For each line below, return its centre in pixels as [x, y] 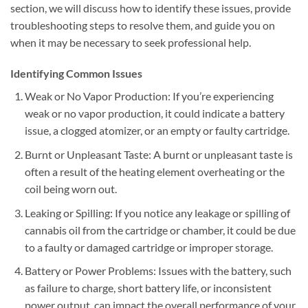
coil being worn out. [70, 189]
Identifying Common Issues [76, 74]
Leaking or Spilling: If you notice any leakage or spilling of [157, 212]
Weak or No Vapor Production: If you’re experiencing [149, 96]
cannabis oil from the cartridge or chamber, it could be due [160, 230]
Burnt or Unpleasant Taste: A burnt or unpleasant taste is [158, 155]
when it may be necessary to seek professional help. [131, 42]
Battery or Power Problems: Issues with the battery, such [158, 271]
